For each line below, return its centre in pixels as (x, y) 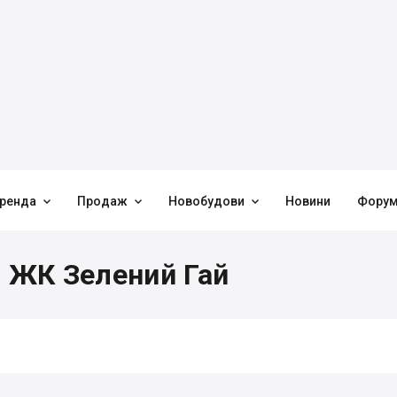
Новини (308, 201)
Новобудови (206, 201)
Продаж (102, 201)
